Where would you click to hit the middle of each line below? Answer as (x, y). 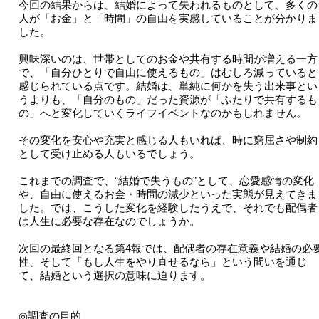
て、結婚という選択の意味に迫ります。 (114, 276)
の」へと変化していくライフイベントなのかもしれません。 (162, 113)
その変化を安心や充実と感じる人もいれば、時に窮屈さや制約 (168, 140)
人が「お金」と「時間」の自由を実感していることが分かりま (168, 19)
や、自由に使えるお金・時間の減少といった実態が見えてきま (168, 194)
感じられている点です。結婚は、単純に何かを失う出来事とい (168, 86)
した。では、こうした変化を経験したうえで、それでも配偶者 (168, 208)
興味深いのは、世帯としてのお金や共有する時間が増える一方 (168, 59)
